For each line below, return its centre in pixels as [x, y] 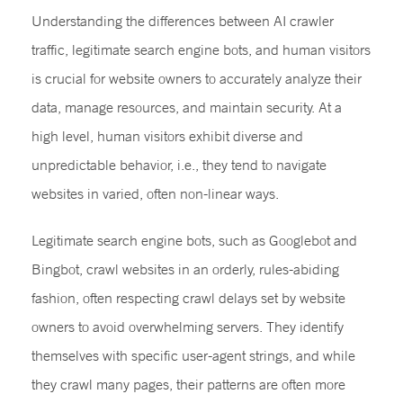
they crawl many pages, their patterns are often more [188, 384]
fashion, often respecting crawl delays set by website [188, 297]
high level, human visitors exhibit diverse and [167, 135]
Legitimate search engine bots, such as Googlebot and [194, 240]
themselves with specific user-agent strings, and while [193, 355]
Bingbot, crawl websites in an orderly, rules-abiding [185, 269]
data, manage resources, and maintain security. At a [187, 107]
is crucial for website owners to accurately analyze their [197, 78]
